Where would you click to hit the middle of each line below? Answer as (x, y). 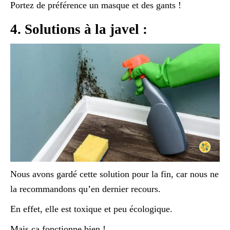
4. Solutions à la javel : (79, 30)
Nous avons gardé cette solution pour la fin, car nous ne (114, 174)
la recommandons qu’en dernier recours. (85, 189)
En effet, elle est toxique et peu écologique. (91, 209)
